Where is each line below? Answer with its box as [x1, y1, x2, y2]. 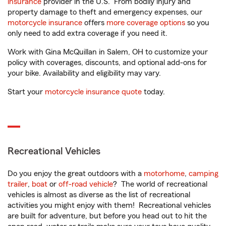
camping [189, 169, 218, 178]
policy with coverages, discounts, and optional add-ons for [8, 59, 207, 67]
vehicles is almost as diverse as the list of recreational [8, 191, 190, 199]
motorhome [144, 169, 185, 178]
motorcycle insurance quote [45, 88, 142, 96]
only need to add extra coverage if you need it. [8, 29, 169, 37]
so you [185, 19, 209, 27]
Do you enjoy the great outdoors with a [8, 169, 144, 178]
